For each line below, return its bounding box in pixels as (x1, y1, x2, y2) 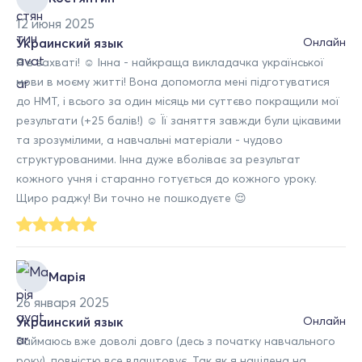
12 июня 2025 (16, 15, 95, 32)
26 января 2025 (16, 293, 109, 310)
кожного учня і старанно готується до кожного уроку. (16, 170, 317, 186)
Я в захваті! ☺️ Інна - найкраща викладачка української (16, 54, 324, 69)
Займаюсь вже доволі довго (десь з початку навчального (16, 333, 335, 348)
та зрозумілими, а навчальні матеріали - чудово (16, 132, 283, 147)
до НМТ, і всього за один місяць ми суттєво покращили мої (16, 93, 339, 108)
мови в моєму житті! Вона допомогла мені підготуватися (16, 74, 330, 89)
